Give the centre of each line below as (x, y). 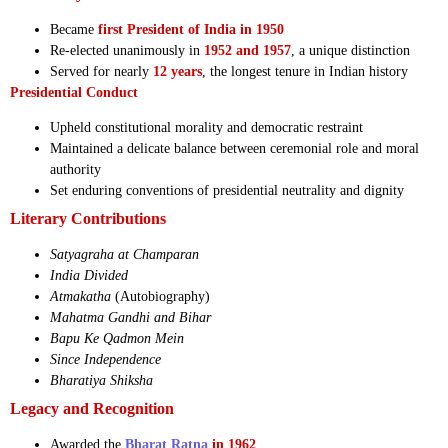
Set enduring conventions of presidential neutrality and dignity (227, 191)
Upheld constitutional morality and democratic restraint (206, 128)
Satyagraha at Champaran (124, 255)
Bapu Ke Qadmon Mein (117, 339)
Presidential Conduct (74, 92)
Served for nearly (101, 71)
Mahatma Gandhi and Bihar (130, 318)
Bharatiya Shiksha (101, 381)
